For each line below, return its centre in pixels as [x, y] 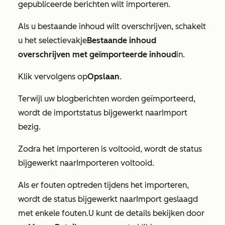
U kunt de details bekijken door [146, 213]
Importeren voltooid [114, 163]
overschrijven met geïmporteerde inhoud [97, 54]
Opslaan [103, 76]
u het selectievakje [52, 40]
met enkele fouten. [53, 213]
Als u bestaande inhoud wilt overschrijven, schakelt [112, 26]
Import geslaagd [167, 199]
